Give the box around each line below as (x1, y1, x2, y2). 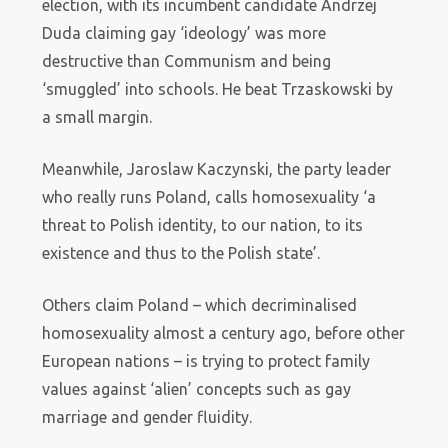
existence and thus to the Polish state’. (42, 244, 325, 262)
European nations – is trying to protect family (42, 352, 371, 370)
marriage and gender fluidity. (42, 408, 253, 426)
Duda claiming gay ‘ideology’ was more (42, 24, 327, 42)
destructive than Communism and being (42, 52, 332, 70)
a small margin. (42, 108, 153, 126)
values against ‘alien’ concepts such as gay (42, 380, 352, 398)
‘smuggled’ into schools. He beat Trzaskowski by (42, 80, 394, 98)
